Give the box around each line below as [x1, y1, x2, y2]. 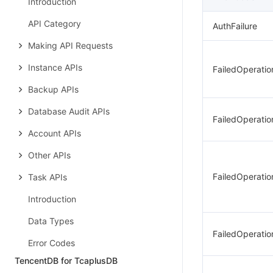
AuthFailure [213, 21, 257, 31]
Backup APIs [28, 84, 79, 94]
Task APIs [28, 172, 67, 182]
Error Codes [28, 238, 75, 248]
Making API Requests [28, 40, 113, 51]
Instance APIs [28, 62, 82, 73]
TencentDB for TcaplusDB [15, 255, 118, 266]
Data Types [28, 216, 74, 226]
